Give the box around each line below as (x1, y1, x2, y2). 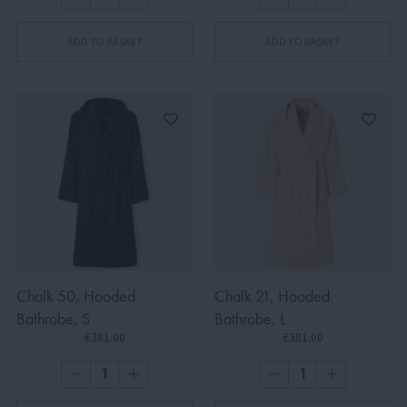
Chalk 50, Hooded (16, 285, 135, 307)
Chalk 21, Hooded (214, 285, 330, 307)
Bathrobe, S (16, 308, 90, 330)
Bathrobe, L (214, 308, 285, 330)
